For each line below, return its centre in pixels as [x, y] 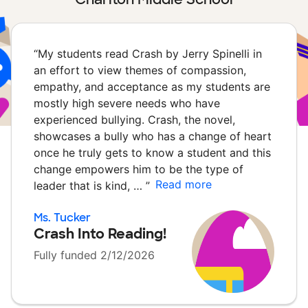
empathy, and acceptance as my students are [152, 87]
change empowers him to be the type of [139, 169]
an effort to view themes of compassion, [140, 70]
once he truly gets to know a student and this [152, 153]
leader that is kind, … [90, 186]
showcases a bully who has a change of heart [153, 136]
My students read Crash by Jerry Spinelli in [150, 54]
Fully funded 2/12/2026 [94, 255]
